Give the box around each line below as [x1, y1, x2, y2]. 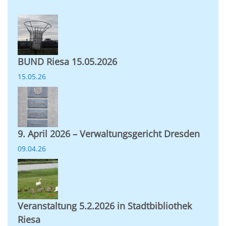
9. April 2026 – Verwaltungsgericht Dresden [18, 127, 200, 140]
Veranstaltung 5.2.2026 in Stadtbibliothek [18, 199, 192, 212]
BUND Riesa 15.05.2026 [18, 55, 117, 68]
